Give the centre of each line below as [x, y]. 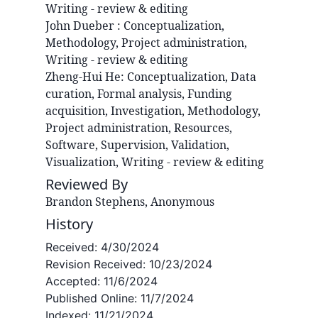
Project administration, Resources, [139, 128]
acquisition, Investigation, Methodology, [153, 111]
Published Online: [93, 298]
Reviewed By [87, 185]
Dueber [95, 26]
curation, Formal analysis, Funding [139, 94]
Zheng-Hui [74, 77]
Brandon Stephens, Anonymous [130, 202]
